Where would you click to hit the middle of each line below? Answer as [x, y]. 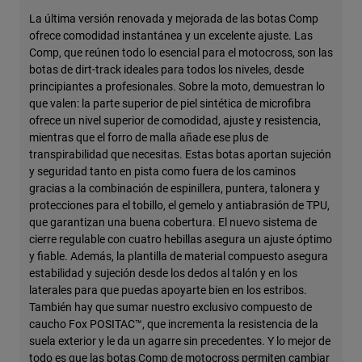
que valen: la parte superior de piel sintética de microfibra [170, 103]
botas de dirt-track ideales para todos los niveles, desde [166, 69]
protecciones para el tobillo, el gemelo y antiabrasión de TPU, [179, 205]
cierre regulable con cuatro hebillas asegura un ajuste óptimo [181, 239]
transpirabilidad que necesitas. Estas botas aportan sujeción [180, 154]
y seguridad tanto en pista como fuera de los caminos [162, 171]
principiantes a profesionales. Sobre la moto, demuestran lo [177, 86]
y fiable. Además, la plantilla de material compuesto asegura [179, 256]
